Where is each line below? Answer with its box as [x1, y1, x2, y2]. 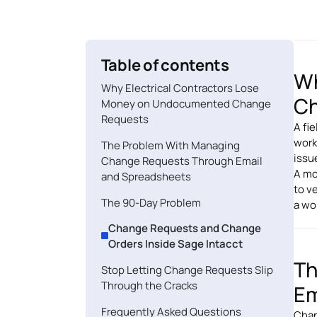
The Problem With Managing [100, 138, 240, 153]
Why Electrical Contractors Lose [100, 81, 259, 96]
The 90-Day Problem [100, 195, 201, 209]
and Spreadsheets [100, 169, 191, 184]
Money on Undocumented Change [100, 96, 271, 111]
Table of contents [100, 54, 229, 76]
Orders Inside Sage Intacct [108, 236, 243, 251]
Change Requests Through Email [100, 154, 263, 168]
